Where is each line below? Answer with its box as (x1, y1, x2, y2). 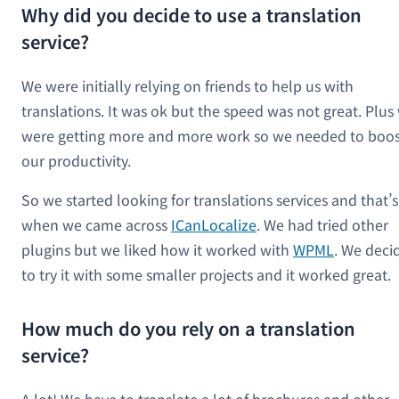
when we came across (21, 213, 171, 235)
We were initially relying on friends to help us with (21, 74, 354, 96)
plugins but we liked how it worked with (21, 238, 293, 260)
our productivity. (21, 149, 131, 171)
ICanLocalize (171, 213, 256, 235)
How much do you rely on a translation (21, 314, 355, 341)
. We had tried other (256, 213, 388, 235)
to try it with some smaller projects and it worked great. (21, 263, 391, 285)
